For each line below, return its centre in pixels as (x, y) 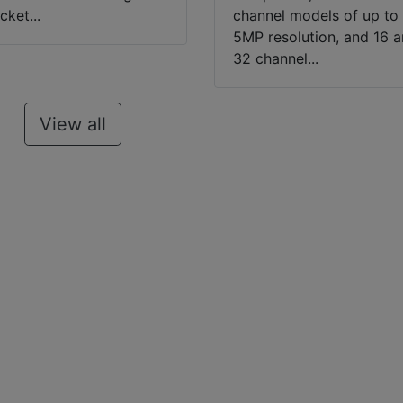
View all (73, 125)
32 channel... (276, 59)
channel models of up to (316, 16)
